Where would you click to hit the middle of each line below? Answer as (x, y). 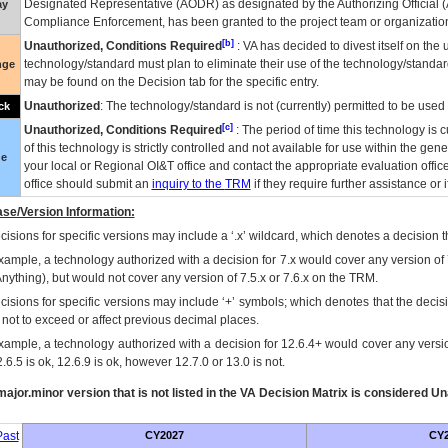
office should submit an (87, 184)
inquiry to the (188, 184)
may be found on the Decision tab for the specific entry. (171, 82)
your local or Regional (85, 166)
